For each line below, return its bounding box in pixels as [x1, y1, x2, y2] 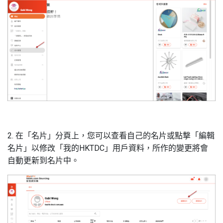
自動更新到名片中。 [7, 156, 79, 166]
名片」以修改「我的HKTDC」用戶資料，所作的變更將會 [7, 143, 208, 153]
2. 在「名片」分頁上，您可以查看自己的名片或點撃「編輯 [7, 131, 215, 141]
